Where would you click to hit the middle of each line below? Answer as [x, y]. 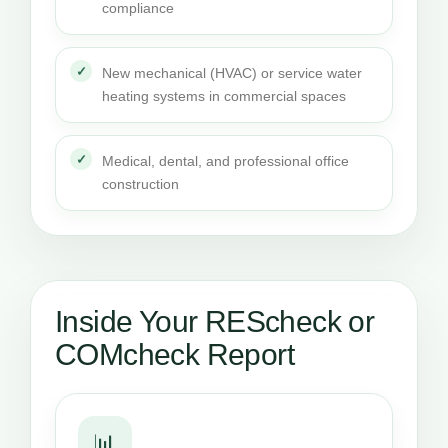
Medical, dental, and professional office [225, 161]
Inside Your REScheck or [215, 321]
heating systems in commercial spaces [224, 96]
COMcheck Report [174, 354]
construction [140, 184]
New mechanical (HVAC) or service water [232, 73]
